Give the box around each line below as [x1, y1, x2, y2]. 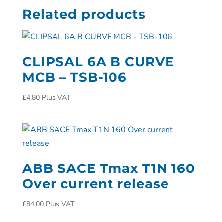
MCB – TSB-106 [22, 69, 127, 85]
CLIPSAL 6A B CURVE [22, 54, 174, 70]
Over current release [22, 176, 169, 192]
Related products [22, 6, 146, 22]
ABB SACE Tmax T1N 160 [22, 161, 195, 177]
